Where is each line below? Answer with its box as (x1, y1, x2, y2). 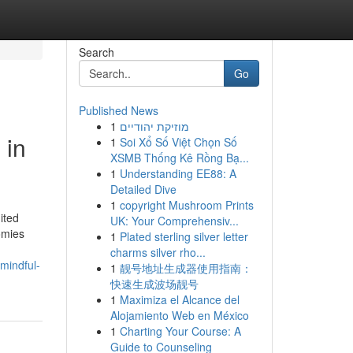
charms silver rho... (110, 244, 206, 260)
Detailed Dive (110, 181, 176, 197)
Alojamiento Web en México (110, 307, 249, 323)
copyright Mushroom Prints (119, 197, 254, 213)
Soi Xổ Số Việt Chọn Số (119, 134, 237, 150)
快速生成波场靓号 (110, 276, 199, 292)
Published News (78, 102, 158, 118)
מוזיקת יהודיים (119, 118, 189, 134)
